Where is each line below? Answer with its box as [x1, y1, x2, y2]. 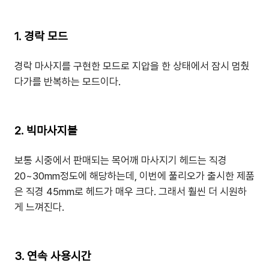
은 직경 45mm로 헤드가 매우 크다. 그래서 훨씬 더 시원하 [14, 186, 247, 198]
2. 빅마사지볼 [14, 124, 77, 138]
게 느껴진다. [14, 201, 64, 213]
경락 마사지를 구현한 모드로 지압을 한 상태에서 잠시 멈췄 [14, 60, 250, 72]
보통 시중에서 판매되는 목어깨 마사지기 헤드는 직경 [14, 154, 227, 166]
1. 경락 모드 [14, 29, 68, 43]
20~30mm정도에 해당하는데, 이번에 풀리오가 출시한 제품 [14, 170, 255, 182]
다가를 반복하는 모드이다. [14, 76, 121, 88]
